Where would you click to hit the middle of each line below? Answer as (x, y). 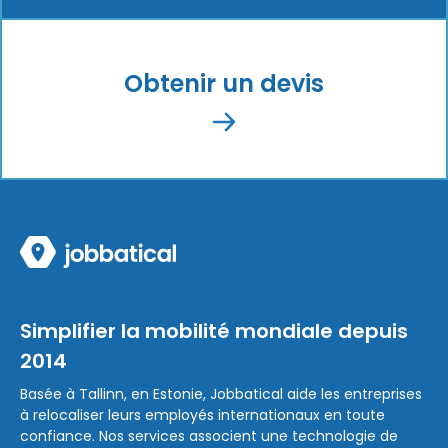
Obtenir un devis (224, 83)
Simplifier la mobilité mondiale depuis (214, 331)
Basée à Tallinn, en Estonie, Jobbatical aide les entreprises (221, 394)
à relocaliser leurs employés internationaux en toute (203, 415)
